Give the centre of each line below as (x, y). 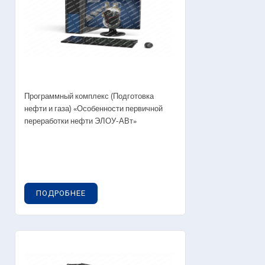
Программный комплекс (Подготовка (89, 96)
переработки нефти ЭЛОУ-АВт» (80, 121)
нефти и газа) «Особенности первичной (93, 109)
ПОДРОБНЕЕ (61, 193)
